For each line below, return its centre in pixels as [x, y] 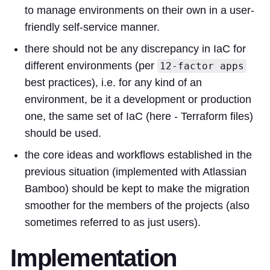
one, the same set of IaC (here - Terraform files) [139, 117]
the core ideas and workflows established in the [138, 155]
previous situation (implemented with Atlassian [136, 172]
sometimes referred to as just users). [113, 223]
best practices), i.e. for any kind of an [113, 83]
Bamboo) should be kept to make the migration [137, 189]
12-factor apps [202, 66]
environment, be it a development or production [138, 100]
